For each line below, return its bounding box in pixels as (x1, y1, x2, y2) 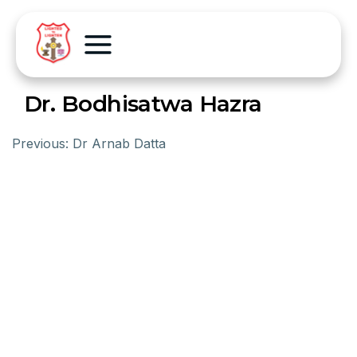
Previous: (12, 135, 69, 151)
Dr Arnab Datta (73, 135, 166, 151)
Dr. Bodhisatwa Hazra (24, 90, 262, 117)
